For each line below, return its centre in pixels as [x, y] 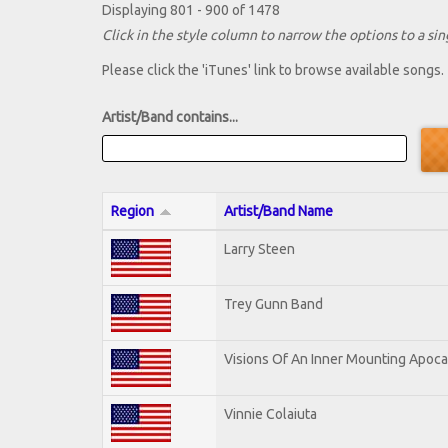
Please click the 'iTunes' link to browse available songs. [273, 70]
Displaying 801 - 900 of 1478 [191, 10]
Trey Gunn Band [273, 303]
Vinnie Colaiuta [270, 413]
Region [132, 210]
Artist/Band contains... [170, 117]
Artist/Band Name [278, 210]
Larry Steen [259, 248]
